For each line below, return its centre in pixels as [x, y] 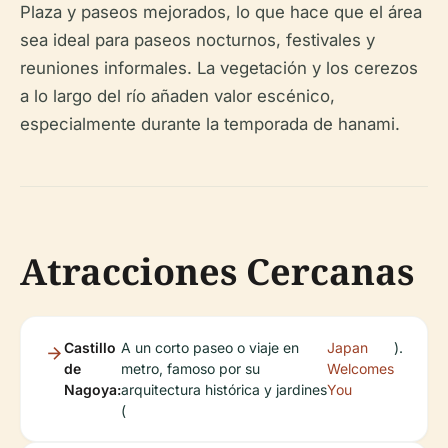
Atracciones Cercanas [217, 271]
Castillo [90, 347]
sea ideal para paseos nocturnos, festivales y [197, 40]
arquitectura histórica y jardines [224, 389]
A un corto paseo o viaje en [210, 347]
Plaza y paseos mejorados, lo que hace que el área [221, 12]
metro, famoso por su [190, 368]
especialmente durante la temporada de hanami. [210, 124]
